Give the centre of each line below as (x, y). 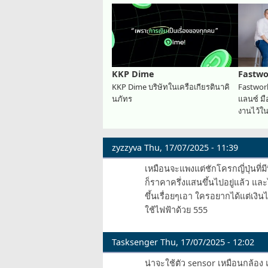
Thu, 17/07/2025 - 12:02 (206, 242)
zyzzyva (127, 147)
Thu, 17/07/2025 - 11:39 (190, 147)
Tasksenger (135, 242)
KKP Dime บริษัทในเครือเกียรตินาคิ (171, 86)
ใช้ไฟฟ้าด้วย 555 (176, 209)
